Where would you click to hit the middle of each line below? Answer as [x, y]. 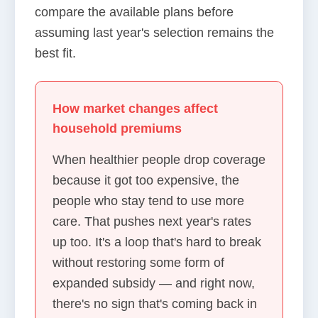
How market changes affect [135, 109]
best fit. [55, 53]
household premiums [117, 128]
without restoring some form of [138, 263]
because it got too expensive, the [146, 180]
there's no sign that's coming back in [155, 304]
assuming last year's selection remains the [154, 33]
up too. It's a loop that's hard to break [157, 242]
